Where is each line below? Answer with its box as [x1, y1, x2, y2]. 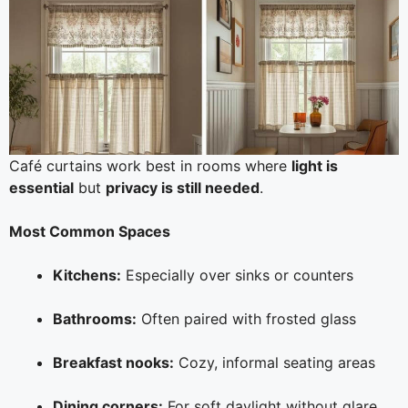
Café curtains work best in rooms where [9, 157, 291, 176]
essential [9, 178, 74, 198]
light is [291, 157, 338, 176]
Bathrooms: [53, 310, 137, 329]
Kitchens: [53, 266, 121, 285]
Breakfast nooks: [53, 353, 174, 372]
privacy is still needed [106, 178, 260, 198]
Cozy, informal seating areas [174, 353, 375, 372]
